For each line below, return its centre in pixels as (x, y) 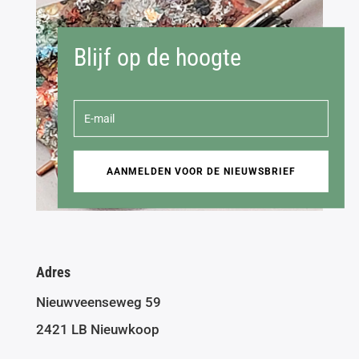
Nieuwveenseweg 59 (98, 302)
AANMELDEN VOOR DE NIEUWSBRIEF (201, 171)
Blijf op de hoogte (157, 57)
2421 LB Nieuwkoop (97, 329)
